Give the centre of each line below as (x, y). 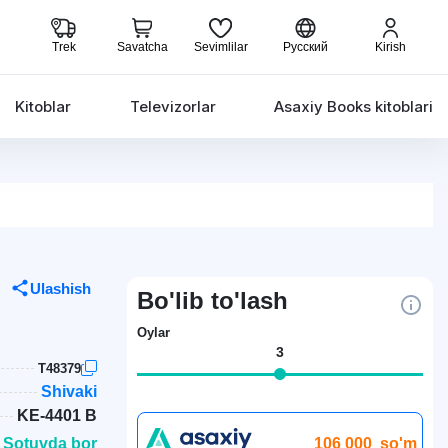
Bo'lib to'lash (212, 300)
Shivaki (69, 391)
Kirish (390, 47)
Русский (305, 47)
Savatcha (142, 47)
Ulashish (60, 288)
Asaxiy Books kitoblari (353, 106)
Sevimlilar (220, 47)
